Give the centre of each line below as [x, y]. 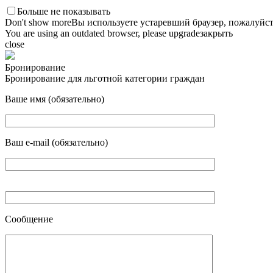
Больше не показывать [64, 11]
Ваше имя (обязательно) [55, 99]
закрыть [216, 33]
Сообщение [29, 219]
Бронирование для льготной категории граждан [105, 78]
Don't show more [38, 22]
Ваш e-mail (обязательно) [56, 142]
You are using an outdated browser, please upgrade [102, 33]
